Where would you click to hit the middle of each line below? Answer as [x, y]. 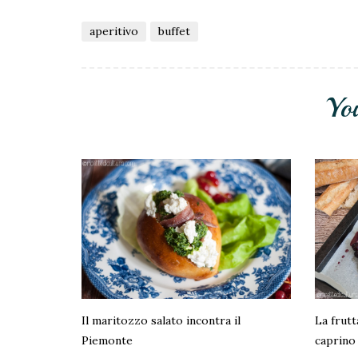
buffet [174, 31]
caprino [336, 341]
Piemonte [107, 341]
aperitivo [114, 31]
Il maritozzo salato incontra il [161, 321]
